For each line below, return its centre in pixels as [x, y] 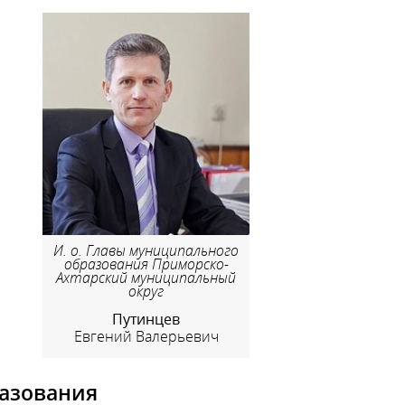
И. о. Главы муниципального [146, 250]
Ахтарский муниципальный [146, 277]
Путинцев [146, 319]
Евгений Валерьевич [146, 337]
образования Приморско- [146, 264]
